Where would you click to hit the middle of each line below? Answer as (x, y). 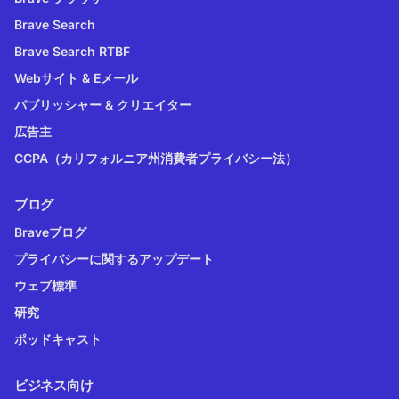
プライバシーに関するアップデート (114, 258)
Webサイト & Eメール (76, 77)
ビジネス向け (54, 385)
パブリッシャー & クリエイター (103, 104)
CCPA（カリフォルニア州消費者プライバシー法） (156, 158)
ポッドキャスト (58, 338)
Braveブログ (50, 232)
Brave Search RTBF (72, 51)
